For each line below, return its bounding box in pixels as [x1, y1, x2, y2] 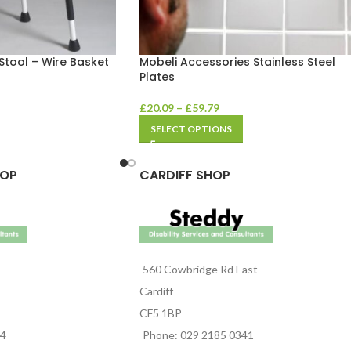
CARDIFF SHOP [139, 166, 230, 185]
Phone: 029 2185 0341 [142, 327, 254, 342]
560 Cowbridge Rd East [142, 262, 258, 276]
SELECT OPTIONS [150, 123, 232, 136]
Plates [139, 69, 175, 85]
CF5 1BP [139, 306, 182, 320]
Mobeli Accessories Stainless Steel [139, 54, 335, 71]
